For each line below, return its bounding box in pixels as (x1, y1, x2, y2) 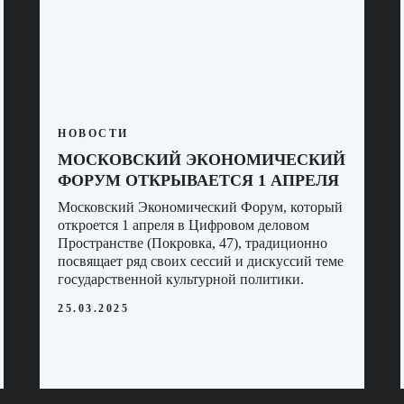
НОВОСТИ (58, 126, 129, 140)
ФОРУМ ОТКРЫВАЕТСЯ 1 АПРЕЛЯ (58, 170, 339, 189)
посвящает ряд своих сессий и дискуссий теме (58, 252, 344, 269)
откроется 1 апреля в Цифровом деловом (58, 216, 309, 233)
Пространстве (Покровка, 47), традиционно (58, 234, 327, 251)
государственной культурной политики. (58, 271, 304, 287)
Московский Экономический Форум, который (58, 198, 343, 215)
